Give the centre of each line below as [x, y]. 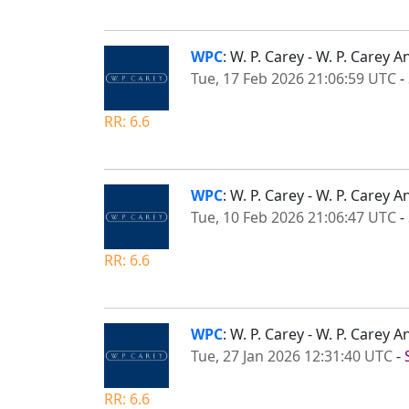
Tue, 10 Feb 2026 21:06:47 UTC [294, 217]
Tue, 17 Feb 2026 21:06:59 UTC [294, 78]
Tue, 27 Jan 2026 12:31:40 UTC [292, 356]
